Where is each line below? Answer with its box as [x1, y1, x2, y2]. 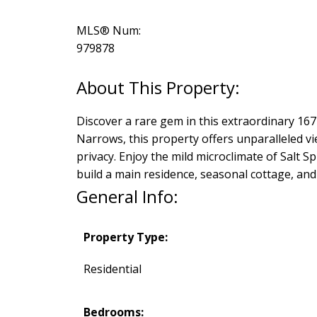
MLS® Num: [76, 23, 141, 39]
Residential [83, 261, 142, 277]
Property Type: [83, 229, 168, 246]
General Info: [76, 185, 178, 209]
